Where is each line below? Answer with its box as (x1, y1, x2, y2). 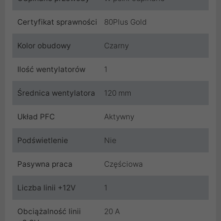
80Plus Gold (104, 17, 147, 27)
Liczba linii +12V (17, 183, 75, 192)
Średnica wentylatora (17, 88, 95, 98)
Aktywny (104, 111, 134, 121)
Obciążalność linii (17, 206, 81, 216)
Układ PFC (17, 111, 55, 121)
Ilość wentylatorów (17, 64, 85, 74)
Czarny (104, 40, 129, 50)
